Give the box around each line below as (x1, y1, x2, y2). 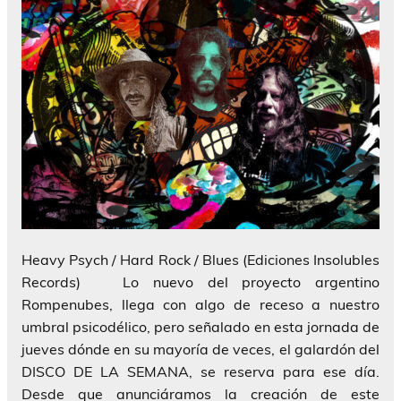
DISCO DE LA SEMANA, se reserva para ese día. (21, 362, 380, 380)
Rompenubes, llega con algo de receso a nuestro (21, 294, 380, 313)
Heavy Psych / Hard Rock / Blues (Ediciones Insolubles (21, 250, 380, 269)
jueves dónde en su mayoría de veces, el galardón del (21, 339, 380, 358)
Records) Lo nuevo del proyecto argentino (21, 272, 380, 291)
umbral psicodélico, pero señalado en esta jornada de (21, 317, 380, 336)
